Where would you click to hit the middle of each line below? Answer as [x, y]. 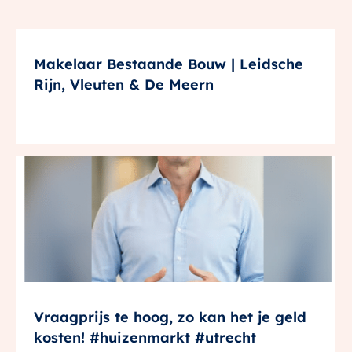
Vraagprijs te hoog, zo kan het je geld [170, 317]
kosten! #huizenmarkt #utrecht [145, 337]
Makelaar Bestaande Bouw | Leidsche [169, 64]
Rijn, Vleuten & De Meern [124, 84]
